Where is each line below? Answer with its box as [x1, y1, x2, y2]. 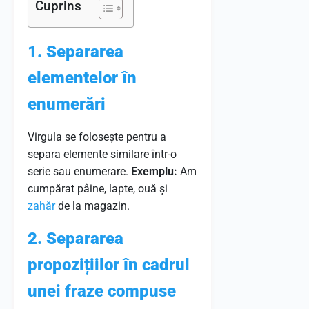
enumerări [28, 94, 106, 114]
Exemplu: [131, 165, 177, 178]
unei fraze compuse [28, 281, 176, 301]
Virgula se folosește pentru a [28, 130, 166, 143]
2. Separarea [28, 229, 123, 248]
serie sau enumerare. [28, 165, 131, 178]
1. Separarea [28, 42, 123, 61]
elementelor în [28, 68, 137, 88]
